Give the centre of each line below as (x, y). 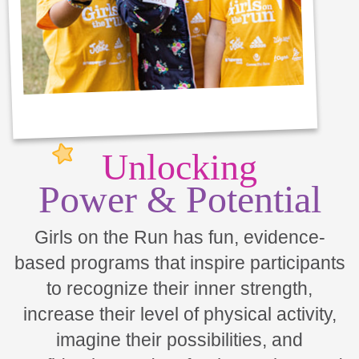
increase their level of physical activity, (179, 314)
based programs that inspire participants (179, 263)
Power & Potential (179, 199)
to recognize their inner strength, (179, 288)
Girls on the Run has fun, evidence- (179, 237)
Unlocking (179, 167)
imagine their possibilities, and (179, 340)
